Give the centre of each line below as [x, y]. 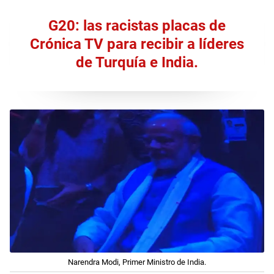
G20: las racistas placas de [137, 25]
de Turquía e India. [137, 62]
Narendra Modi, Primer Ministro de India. [137, 262]
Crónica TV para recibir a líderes [137, 44]
